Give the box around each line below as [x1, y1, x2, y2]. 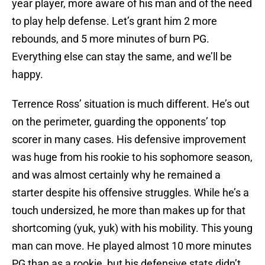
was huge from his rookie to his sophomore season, [12, 151, 253, 164]
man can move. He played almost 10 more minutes [12, 240, 251, 253]
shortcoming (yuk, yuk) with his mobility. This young [12, 222, 253, 235]
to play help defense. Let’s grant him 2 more [12, 15, 217, 28]
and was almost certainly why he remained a [12, 169, 221, 182]
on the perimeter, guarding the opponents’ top [12, 115, 226, 128]
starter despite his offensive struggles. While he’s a [12, 186, 249, 199]
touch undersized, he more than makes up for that [12, 204, 245, 217]
